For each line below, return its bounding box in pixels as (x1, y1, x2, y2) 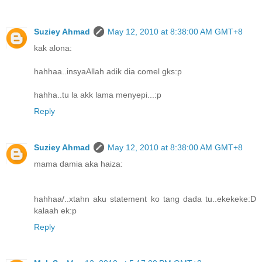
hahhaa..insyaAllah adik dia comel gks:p (34, 67, 182, 77)
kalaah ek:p (34, 206, 77, 216)
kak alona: (34, 43, 72, 53)
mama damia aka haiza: (34, 159, 123, 169)
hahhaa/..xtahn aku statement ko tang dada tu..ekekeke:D (34, 194, 256, 204)
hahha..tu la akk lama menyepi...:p (34, 90, 161, 100)
